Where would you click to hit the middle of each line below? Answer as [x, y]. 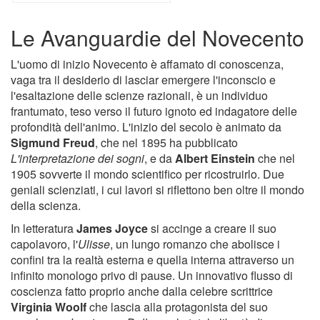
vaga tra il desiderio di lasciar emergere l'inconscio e [143, 80]
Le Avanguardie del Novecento [157, 38]
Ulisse [94, 244]
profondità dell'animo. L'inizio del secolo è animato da [146, 127]
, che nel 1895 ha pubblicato [166, 143]
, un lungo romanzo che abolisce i [195, 244]
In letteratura [44, 229]
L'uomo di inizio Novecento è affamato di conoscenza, [147, 64]
